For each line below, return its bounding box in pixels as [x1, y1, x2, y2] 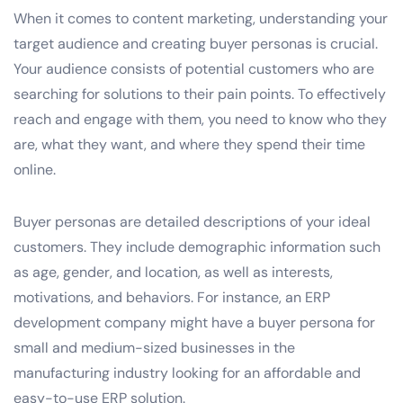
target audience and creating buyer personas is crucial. [13, 33, 378, 53]
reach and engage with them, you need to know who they [13, 109, 387, 129]
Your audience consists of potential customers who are [13, 58, 374, 78]
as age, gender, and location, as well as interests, [13, 262, 333, 282]
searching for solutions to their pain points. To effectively [13, 84, 386, 103]
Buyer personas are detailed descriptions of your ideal [13, 211, 371, 231]
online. [13, 159, 56, 179]
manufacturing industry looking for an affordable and [13, 363, 361, 382]
